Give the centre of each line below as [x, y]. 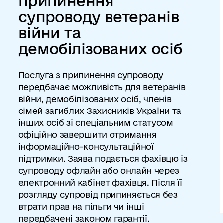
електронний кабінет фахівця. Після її [100, 182]
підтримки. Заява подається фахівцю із [103, 159]
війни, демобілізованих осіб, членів [95, 99]
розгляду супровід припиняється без [98, 194]
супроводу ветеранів [99, 17]
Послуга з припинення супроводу [91, 75]
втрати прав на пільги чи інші [81, 206]
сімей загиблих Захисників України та [100, 111]
